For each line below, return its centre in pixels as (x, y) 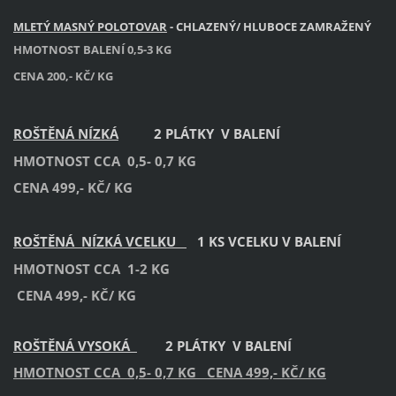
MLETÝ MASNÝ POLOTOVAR (90, 26)
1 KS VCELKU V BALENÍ (263, 242)
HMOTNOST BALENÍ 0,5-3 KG (92, 50)
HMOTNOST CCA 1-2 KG (95, 268)
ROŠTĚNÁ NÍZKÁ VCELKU (99, 242)
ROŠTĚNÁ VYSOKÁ (71, 345)
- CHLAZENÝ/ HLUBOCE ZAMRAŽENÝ (269, 26)
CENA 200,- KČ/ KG (63, 76)
